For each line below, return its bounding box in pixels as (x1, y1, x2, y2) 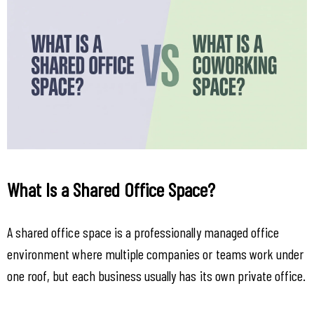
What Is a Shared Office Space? (7, 177, 216, 202)
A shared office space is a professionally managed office (7, 224, 280, 241)
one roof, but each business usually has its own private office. (7, 267, 306, 285)
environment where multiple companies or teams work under (7, 245, 304, 263)
